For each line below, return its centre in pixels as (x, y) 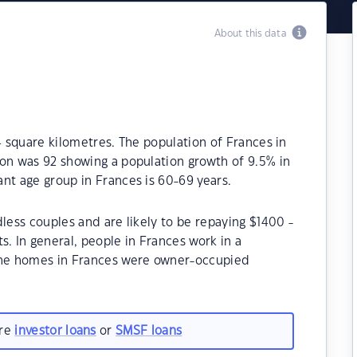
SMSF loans (149, 331)
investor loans (55, 331)
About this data (253, 33)
